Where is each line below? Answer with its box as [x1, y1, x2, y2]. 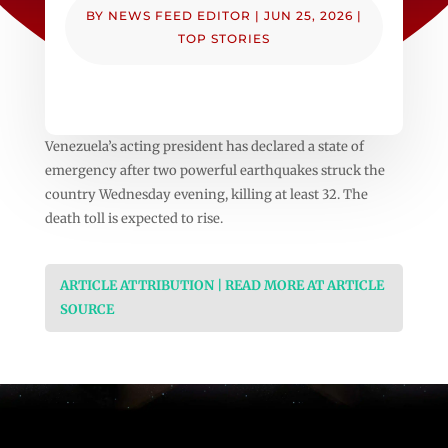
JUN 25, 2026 [263, 7, 353, 23]
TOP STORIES [177, 30, 270, 46]
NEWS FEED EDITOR [107, 7, 251, 23]
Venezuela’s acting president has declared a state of [44, 137, 364, 155]
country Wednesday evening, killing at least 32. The [44, 185, 368, 203]
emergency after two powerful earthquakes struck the [44, 161, 385, 179]
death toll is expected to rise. [44, 209, 223, 227]
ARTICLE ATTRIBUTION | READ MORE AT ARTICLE [59, 276, 384, 294]
